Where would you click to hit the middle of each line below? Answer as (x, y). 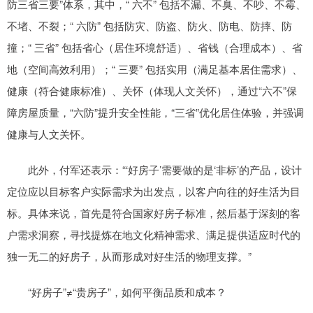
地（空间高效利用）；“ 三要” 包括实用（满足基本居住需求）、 (155, 68)
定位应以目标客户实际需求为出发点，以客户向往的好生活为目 (154, 191)
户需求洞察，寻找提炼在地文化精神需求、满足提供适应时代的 (154, 234)
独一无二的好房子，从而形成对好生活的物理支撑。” (129, 256)
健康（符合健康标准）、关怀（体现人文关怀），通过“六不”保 (152, 90)
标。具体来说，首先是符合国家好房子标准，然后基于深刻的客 (154, 212)
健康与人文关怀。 (49, 133)
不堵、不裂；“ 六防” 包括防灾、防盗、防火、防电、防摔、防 (150, 25)
